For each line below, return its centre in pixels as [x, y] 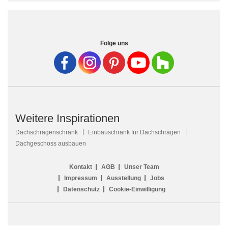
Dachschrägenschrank [47, 132]
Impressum [80, 178]
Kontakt [80, 167]
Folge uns [114, 43]
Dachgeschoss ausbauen [51, 143]
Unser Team [141, 167]
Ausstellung [123, 178]
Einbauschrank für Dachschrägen [134, 132]
